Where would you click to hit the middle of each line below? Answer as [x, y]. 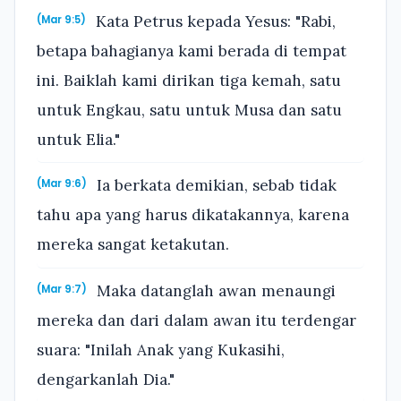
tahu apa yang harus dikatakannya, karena [193, 215]
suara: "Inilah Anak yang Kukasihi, [161, 350]
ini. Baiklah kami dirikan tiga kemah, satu [189, 80]
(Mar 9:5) [61, 19]
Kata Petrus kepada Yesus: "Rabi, [214, 21]
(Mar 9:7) [62, 289]
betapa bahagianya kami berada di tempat [192, 51]
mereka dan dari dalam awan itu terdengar [196, 320]
